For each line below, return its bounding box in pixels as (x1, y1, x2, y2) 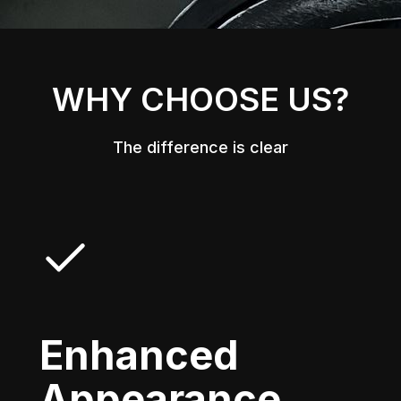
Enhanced (39, 329, 240, 380)
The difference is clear (113, 138, 288, 157)
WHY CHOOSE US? (52, 80, 349, 119)
